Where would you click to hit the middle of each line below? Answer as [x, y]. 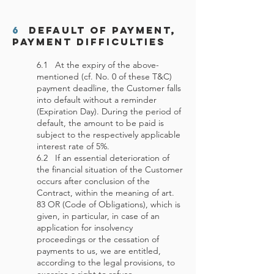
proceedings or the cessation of [98, 239]
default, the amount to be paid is [100, 123]
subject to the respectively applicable [109, 135]
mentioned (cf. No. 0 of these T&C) [104, 76]
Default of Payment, [98, 30]
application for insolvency [85, 228]
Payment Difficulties [89, 42]
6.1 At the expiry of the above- [98, 65]
